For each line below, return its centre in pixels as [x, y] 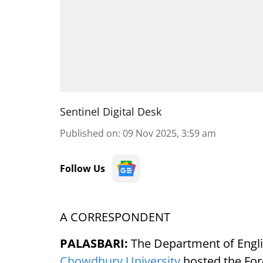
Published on [89, 133]
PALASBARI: [94, 243]
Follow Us [82, 168]
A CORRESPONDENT [117, 217]
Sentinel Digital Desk [111, 112]
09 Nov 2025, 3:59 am [169, 133]
